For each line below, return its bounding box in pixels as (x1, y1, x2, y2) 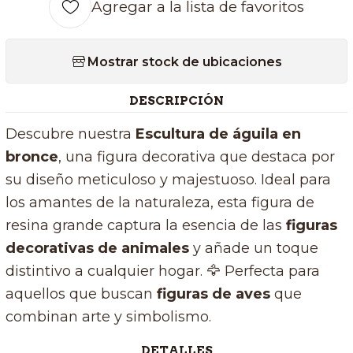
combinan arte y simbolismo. (5, 308, 211, 326)
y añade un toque (188, 240, 318, 258)
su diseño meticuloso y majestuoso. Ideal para (5, 171, 331, 189)
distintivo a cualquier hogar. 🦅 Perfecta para (5, 262, 320, 281)
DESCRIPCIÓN (129, 92, 224, 108)
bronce (5, 148, 58, 166)
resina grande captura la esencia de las (5, 217, 286, 235)
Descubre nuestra (5, 125, 136, 143)
